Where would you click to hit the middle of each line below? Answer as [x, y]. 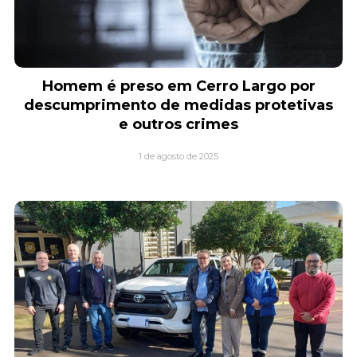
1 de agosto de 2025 [178, 157]
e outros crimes [178, 125]
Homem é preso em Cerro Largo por [178, 86]
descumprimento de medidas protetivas [178, 106]
